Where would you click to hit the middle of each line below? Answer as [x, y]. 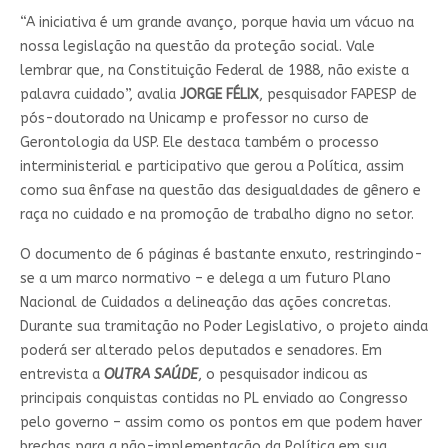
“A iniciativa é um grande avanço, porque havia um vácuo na [216, 22]
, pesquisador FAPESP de [337, 94]
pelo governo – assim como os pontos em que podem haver [220, 422]
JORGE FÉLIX [219, 94]
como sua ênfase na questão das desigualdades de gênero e [220, 190]
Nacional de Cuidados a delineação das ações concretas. [205, 302]
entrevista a [61, 374]
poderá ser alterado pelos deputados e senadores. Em [200, 350]
